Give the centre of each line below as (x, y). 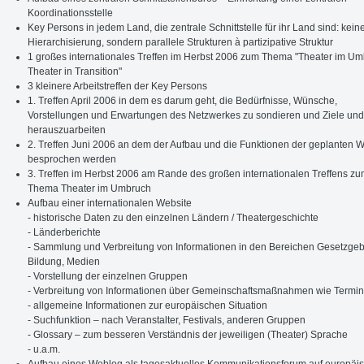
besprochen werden (72, 159)
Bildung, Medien (64, 261)
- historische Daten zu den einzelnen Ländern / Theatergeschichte (173, 217)
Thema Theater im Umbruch (90, 188)
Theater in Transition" (75, 71)
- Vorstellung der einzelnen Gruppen (108, 276)
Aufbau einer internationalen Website (110, 203)
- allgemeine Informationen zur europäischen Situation (148, 305)
